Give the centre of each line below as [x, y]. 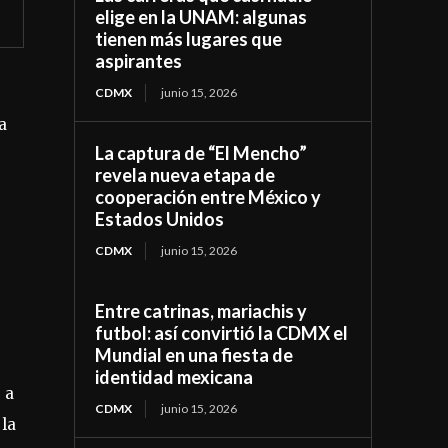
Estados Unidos [160, 218]
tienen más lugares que [189, 38]
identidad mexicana [174, 376]
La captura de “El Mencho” [201, 152]
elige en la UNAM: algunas [201, 16]
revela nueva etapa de [185, 174]
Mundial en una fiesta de [194, 354]
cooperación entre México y [208, 196]
